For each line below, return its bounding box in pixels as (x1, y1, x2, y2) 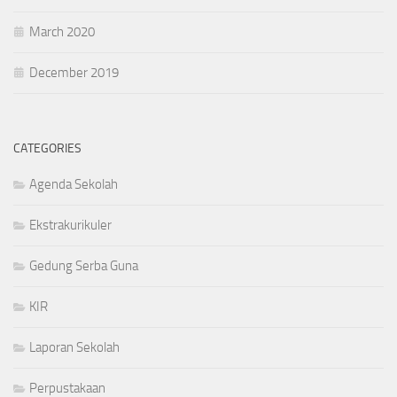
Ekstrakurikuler (29, 217, 112, 234)
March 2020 (29, 24, 95, 41)
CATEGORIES (13, 141, 82, 157)
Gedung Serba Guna (29, 258, 138, 275)
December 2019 (29, 65, 119, 82)
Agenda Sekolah (29, 176, 118, 193)
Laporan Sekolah (29, 339, 120, 356)
